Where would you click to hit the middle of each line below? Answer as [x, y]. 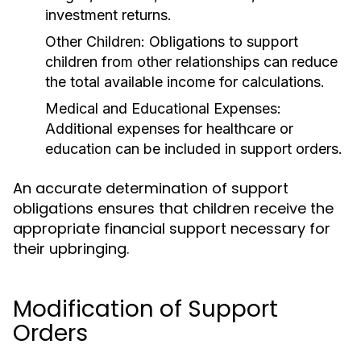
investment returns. [108, 15]
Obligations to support [222, 41]
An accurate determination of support [151, 188]
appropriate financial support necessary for [172, 228]
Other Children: [95, 41]
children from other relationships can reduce [191, 62]
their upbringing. [71, 249]
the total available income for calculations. [185, 82]
